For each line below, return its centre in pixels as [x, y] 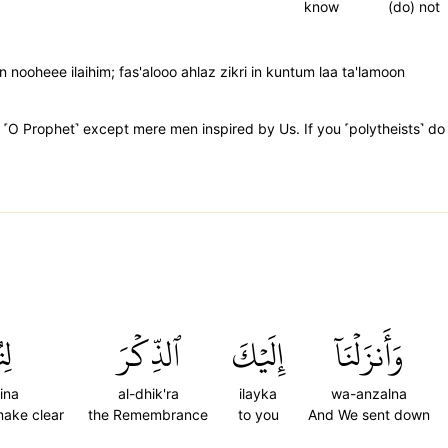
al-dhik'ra [148, 393]
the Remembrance [148, 414]
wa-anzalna [369, 393]
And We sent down [369, 414]
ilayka [258, 393]
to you [258, 414]
